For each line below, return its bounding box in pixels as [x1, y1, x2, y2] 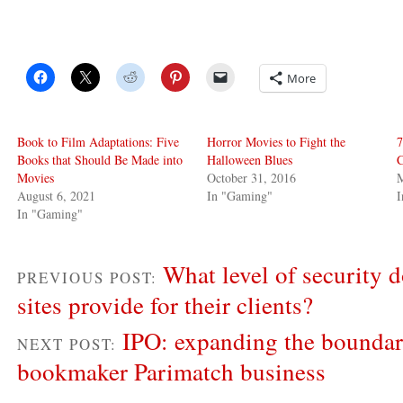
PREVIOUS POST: [17, 266, 163, 288]
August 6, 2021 [17, 186, 95, 204]
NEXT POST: [17, 333, 122, 354]
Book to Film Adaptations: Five [17, 132, 179, 150]
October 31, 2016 [207, 168, 297, 186]
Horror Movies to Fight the [207, 132, 346, 150]
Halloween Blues [207, 150, 293, 168]
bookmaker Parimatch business [17, 354, 326, 388]
